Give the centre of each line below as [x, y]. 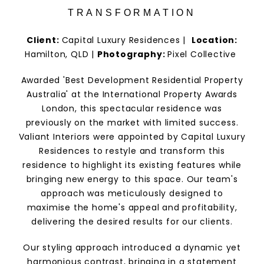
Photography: [132, 54]
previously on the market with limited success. [132, 123]
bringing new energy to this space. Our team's [132, 179]
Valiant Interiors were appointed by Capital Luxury [132, 137]
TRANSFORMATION [132, 13]
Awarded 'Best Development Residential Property [132, 80]
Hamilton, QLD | [61, 54]
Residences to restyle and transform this [132, 151]
